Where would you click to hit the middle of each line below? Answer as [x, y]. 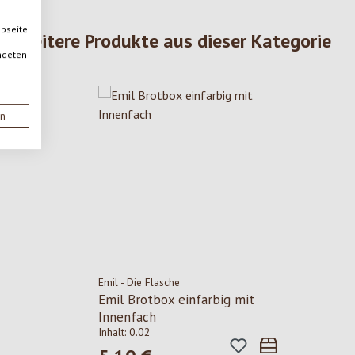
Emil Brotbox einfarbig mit [176, 300]
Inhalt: [113, 332]
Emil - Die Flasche [139, 282]
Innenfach [127, 317]
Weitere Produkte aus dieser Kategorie [174, 41]
